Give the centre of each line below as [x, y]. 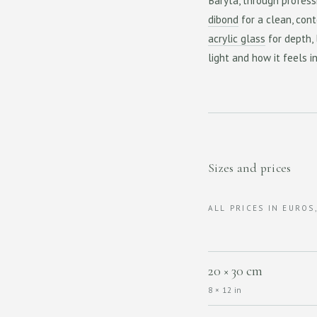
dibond [223, 19]
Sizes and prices [250, 168]
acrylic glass [237, 39]
